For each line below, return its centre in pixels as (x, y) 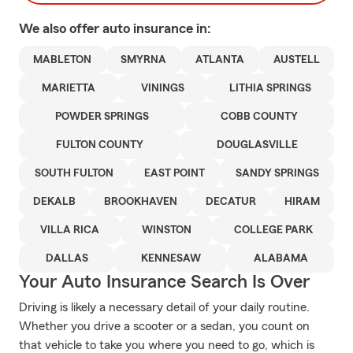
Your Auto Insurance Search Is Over (164, 282)
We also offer (61, 28)
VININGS (162, 88)
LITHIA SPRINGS (271, 88)
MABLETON (63, 60)
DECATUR (231, 202)
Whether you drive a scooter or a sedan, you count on (164, 326)
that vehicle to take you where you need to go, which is (167, 345)
